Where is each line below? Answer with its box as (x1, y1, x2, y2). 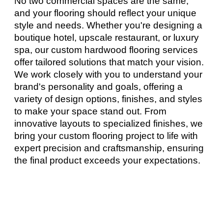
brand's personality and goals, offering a (14, 82, 183, 92)
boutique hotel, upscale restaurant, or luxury (14, 32, 199, 43)
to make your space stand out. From (14, 106, 167, 117)
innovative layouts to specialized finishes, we (14, 118, 203, 129)
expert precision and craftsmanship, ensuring (14, 143, 204, 154)
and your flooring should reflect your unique (14, 8, 197, 19)
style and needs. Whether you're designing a (14, 20, 203, 31)
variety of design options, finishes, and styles (14, 94, 203, 105)
